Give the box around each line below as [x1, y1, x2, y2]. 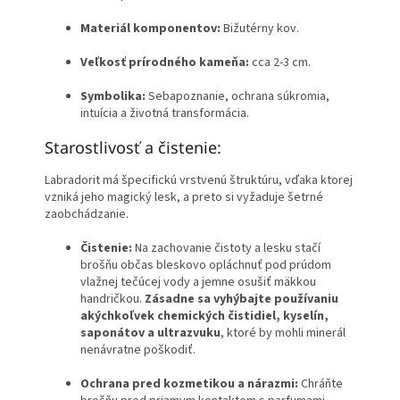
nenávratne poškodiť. [80, 341, 196, 360]
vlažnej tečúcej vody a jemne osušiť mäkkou [80, 273, 316, 292]
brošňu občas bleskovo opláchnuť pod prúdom [80, 256, 331, 275]
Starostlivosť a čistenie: [45, 137, 221, 159]
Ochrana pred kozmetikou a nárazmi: [80, 375, 298, 394]
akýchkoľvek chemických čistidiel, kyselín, [80, 307, 329, 326]
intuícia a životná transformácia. [80, 104, 249, 123]
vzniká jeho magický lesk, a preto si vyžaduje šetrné [45, 188, 323, 207]
